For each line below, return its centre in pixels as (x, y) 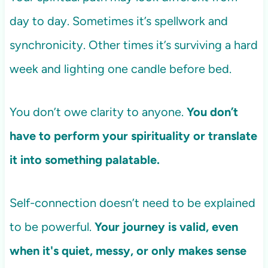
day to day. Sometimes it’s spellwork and (118, 21)
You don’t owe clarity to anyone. (98, 112)
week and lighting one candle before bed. (120, 69)
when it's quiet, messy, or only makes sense (128, 251)
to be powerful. (52, 227)
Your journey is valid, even (166, 227)
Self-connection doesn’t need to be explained (132, 203)
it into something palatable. (84, 160)
